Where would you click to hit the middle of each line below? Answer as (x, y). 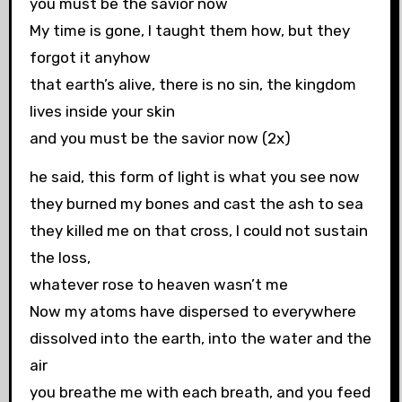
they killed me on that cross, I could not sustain (198, 230)
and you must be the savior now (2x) (160, 138)
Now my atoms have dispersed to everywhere (192, 311)
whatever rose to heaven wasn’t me (158, 284)
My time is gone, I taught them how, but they (189, 30)
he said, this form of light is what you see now (194, 176)
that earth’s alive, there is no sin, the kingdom (192, 84)
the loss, (60, 257)
